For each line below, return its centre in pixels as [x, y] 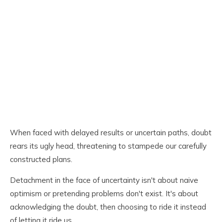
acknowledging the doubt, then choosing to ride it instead [108, 207]
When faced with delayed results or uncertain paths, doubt [111, 133]
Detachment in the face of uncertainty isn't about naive [104, 180]
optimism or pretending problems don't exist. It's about [104, 194]
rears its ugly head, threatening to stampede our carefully [108, 146]
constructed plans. [41, 160]
